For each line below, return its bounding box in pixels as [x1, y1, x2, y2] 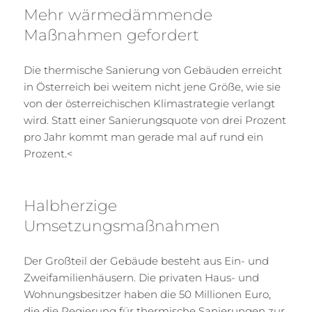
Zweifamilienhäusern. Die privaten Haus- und [24, 271, 260, 285]
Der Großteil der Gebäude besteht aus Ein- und [24, 254, 270, 268]
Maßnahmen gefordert [24, 26, 200, 45]
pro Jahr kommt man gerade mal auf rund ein [24, 130, 264, 144]
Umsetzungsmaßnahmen [24, 217, 221, 236]
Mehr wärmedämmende [24, 6, 213, 25]
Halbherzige [24, 196, 118, 216]
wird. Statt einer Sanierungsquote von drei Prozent [24, 114, 287, 127]
